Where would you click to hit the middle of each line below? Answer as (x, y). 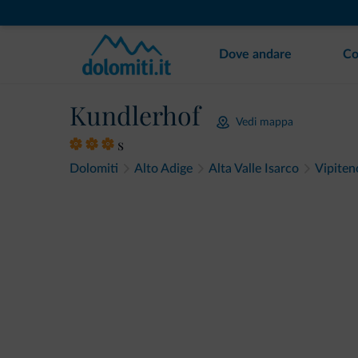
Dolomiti (94, 169)
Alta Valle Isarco (254, 169)
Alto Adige (163, 169)
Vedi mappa (265, 122)
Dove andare (255, 54)
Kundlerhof (135, 115)
